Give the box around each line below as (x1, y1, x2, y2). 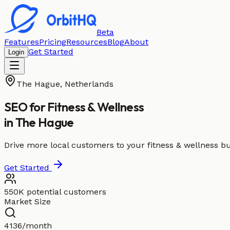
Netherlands (65, 79, 113, 89)
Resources (66, 37, 107, 47)
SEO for (4, 99, 48, 114)
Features (4, 37, 39, 47)
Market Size (4, 196, 51, 206)
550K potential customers (4, 186, 106, 197)
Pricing (39, 37, 66, 47)
